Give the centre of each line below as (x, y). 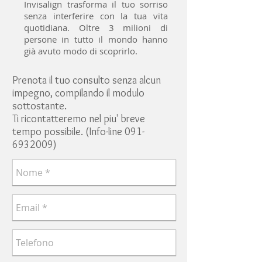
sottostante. (39, 106)
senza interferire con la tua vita (96, 16)
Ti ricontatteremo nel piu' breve (79, 119)
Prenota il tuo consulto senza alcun (87, 80)
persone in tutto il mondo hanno (96, 39)
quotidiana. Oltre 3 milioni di (96, 27)
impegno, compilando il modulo (78, 93)
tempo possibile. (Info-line (68, 132)
